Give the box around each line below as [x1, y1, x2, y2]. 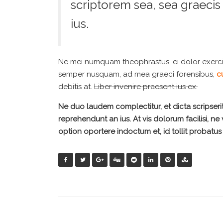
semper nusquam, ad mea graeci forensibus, [58, 69, 215, 79]
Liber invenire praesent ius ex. [94, 82, 198, 91]
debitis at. [58, 82, 94, 91]
